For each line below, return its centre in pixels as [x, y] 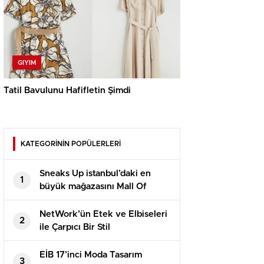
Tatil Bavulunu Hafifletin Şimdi [67, 91]
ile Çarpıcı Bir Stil [75, 227]
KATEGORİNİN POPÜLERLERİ [71, 144]
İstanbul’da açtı [70, 200]
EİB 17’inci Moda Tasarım [91, 255]
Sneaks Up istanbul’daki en [95, 174]
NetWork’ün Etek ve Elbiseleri [103, 214]
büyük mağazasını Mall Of [93, 187]
